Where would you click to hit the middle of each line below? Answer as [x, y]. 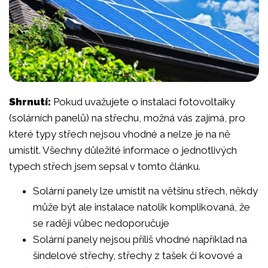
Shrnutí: [31, 101]
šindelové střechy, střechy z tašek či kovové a [138, 256]
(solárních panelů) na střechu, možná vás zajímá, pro [127, 118]
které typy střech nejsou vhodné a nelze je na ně [120, 134]
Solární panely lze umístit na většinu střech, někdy [145, 191]
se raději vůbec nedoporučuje [101, 223]
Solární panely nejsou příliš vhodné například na [140, 240]
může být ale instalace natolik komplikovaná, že [141, 207]
